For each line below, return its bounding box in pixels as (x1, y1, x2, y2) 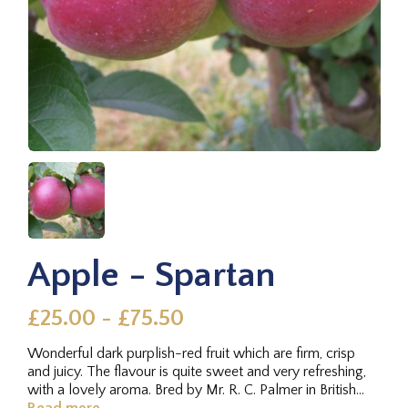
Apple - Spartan (27, 254, 275, 295)
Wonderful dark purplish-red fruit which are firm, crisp (27, 344, 355, 362)
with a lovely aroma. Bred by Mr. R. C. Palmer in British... (27, 381, 364, 398)
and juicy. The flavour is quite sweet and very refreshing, (27, 362, 366, 380)
